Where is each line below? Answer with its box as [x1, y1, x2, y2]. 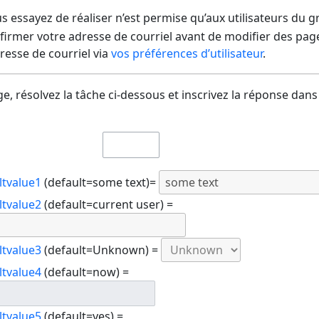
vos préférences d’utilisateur [110, 46, 263, 62]
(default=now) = [41, 263, 129, 280]
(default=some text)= [41, 174, 159, 191]
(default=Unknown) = [41, 242, 161, 258]
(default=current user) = [41, 196, 173, 212]
